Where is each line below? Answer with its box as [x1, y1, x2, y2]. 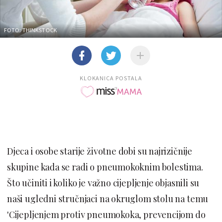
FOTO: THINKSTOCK [4, 26, 57, 34]
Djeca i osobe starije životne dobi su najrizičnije [7, 145, 192, 157]
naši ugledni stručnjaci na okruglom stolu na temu [7, 192, 209, 205]
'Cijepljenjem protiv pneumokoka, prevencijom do [7, 208, 206, 221]
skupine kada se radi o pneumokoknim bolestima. [7, 161, 203, 173]
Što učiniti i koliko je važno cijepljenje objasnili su [7, 176, 200, 189]
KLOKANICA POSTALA [79, 74, 143, 82]
